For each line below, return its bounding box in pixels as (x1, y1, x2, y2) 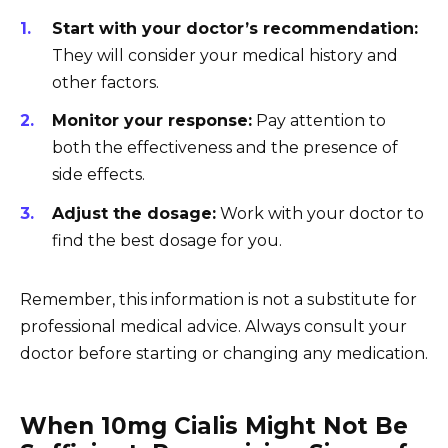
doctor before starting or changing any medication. (20, 343, 428, 363)
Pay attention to (252, 111, 386, 131)
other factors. (52, 73, 159, 93)
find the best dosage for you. (52, 230, 282, 250)
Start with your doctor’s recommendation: (52, 19, 418, 39)
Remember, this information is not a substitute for (20, 289, 417, 309)
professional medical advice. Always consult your (20, 316, 407, 336)
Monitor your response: (52, 111, 252, 131)
